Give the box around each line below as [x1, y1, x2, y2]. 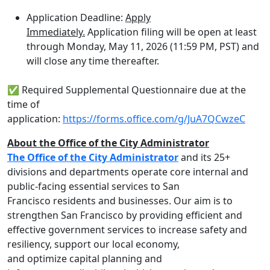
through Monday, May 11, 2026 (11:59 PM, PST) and [27, 40, 259, 53]
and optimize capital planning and [7, 252, 162, 265]
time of [7, 98, 40, 111]
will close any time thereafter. [27, 54, 162, 67]
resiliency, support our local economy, [7, 237, 180, 251]
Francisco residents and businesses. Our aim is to [7, 194, 233, 207]
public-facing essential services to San [7, 180, 180, 193]
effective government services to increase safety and [7, 223, 247, 236]
